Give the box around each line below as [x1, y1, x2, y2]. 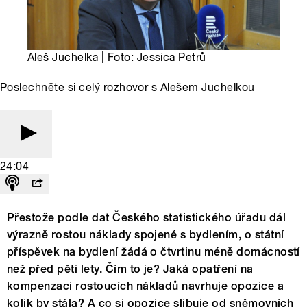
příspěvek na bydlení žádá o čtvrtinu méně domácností [7, 245, 300, 258]
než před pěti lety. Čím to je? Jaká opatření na [7, 262, 254, 275]
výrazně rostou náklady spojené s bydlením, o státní [7, 228, 284, 241]
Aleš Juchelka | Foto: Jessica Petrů [27, 50, 206, 64]
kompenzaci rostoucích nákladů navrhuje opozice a [7, 279, 284, 293]
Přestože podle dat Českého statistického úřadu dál [7, 210, 286, 224]
